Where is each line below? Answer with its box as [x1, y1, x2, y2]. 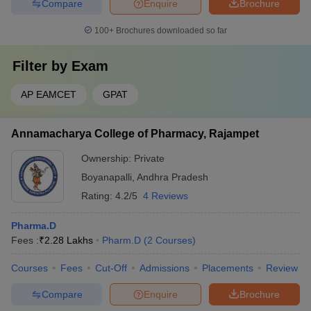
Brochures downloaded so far [114, 26, 227, 35]
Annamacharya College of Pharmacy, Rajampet [11, 128, 259, 140]
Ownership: [81, 153, 134, 164]
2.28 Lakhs [44, 235, 93, 246]
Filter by [12, 58, 72, 74]
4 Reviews [143, 190, 188, 201]
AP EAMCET [21, 89, 76, 100]
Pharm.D [102, 235, 141, 246]
